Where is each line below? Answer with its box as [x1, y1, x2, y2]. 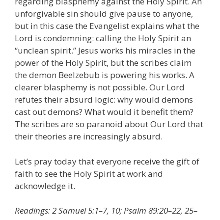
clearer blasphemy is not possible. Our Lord [15, 82, 185, 93]
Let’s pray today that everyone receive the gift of [15, 155, 199, 167]
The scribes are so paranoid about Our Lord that [15, 118, 203, 130]
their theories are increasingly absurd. [15, 131, 163, 142]
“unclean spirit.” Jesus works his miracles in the [15, 45, 195, 56]
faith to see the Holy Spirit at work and [15, 167, 163, 179]
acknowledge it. [15, 180, 75, 192]
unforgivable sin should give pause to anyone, [15, 8, 193, 20]
